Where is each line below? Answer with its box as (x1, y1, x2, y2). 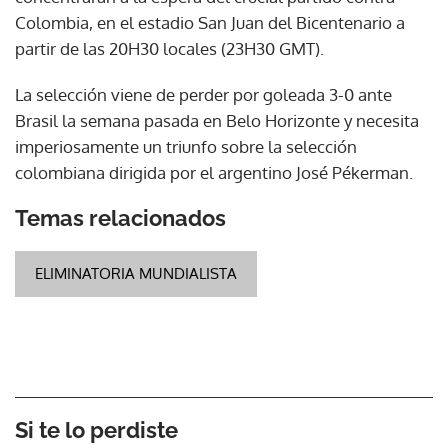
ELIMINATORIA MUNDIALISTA (35, 263, 237, 283)
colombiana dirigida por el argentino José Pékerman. (15, 161, 413, 183)
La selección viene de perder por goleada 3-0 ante (15, 83, 392, 105)
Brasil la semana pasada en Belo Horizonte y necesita (15, 109, 419, 131)
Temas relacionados (15, 204, 226, 231)
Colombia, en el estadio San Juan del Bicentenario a (15, 11, 405, 33)
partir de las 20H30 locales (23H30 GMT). (15, 37, 324, 59)
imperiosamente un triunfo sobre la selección (15, 135, 357, 157)
